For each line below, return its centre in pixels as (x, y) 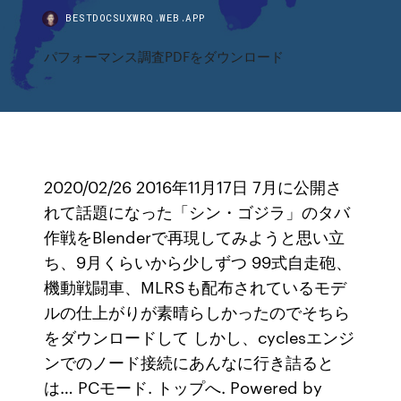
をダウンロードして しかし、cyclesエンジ (200, 337)
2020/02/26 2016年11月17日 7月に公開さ (193, 186)
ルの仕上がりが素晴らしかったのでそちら (197, 311)
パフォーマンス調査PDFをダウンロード (164, 56)
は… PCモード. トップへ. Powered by (183, 387)
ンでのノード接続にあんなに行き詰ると (189, 362)
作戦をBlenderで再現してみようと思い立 (195, 236)
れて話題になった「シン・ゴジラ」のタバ (197, 211)
